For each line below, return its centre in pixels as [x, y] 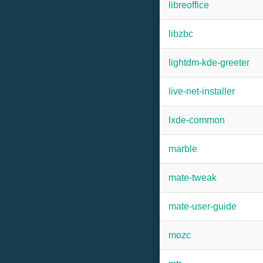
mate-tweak [193, 178]
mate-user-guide [203, 206]
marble [183, 149]
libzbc [181, 34]
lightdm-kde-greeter [209, 63]
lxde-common [197, 120]
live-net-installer [202, 91]
